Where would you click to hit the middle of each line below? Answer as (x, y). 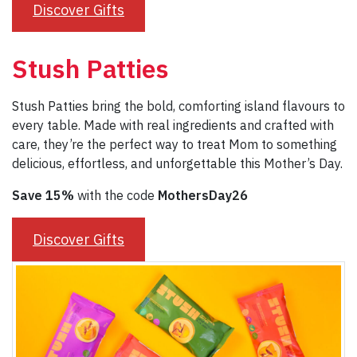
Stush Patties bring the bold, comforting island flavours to (178, 106)
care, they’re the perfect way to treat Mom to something (175, 144)
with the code (116, 195)
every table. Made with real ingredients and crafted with (173, 125)
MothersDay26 (203, 195)
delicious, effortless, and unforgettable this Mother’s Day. (177, 163)
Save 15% (43, 195)
